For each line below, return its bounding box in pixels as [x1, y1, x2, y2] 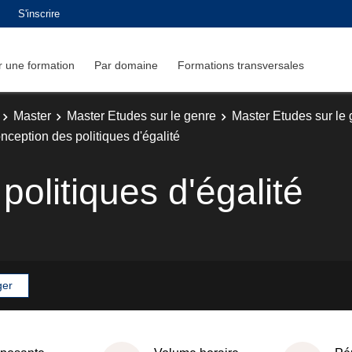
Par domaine [94, 58, 158, 71]
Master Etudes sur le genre [67, 109, 216, 123]
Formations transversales [178, 58, 304, 71]
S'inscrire [18, 7, 60, 20]
